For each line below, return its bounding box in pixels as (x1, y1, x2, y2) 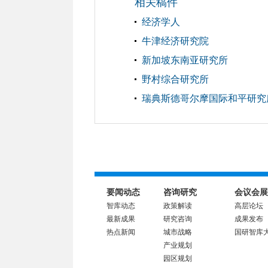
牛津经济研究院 (142, 36, 209, 46)
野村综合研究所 (142, 74, 209, 84)
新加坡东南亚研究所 (142, 55, 228, 65)
